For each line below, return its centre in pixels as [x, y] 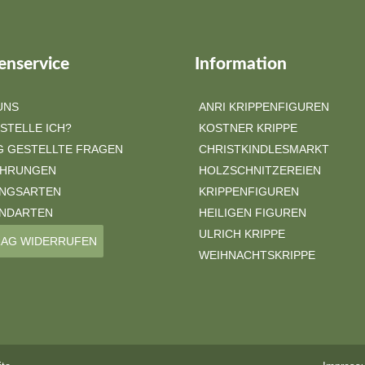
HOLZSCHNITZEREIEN [260, 170]
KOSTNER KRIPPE [248, 128]
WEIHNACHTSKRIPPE [257, 255]
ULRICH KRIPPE [242, 234]
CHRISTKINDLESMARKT [264, 149]
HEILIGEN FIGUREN [253, 213]
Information [241, 64]
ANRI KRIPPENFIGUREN [264, 107]
